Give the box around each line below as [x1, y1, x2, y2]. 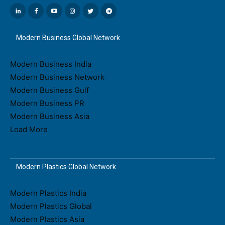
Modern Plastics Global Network [16, 163, 116, 171]
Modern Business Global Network [16, 34, 120, 42]
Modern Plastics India [10, 188, 86, 198]
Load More [10, 125, 48, 135]
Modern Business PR [10, 98, 84, 108]
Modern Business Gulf [10, 85, 89, 95]
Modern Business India [10, 59, 91, 69]
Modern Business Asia [10, 111, 89, 122]
